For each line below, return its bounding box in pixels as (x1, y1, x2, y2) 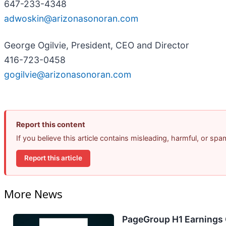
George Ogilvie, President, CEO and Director (4, 39, 189, 50)
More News (4, 186, 63, 202)
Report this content (16, 120, 85, 129)
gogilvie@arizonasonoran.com (4, 69, 131, 80)
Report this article (24, 154, 82, 162)
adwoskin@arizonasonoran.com (4, 13, 138, 24)
